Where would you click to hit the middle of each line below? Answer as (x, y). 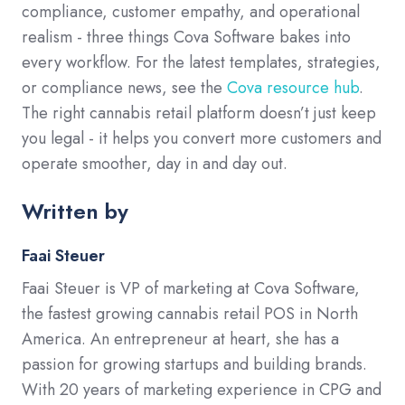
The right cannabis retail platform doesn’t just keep (199, 113)
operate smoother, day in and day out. (155, 163)
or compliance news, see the (124, 87)
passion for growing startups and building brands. (194, 364)
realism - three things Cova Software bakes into (186, 37)
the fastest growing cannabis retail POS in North (190, 313)
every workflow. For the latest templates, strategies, (201, 62)
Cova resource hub (293, 87)
